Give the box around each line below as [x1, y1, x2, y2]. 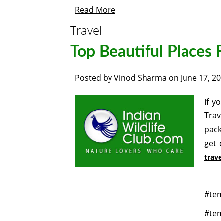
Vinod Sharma [114, 73, 167, 83]
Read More [75, 4, 115, 15]
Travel [70, 22, 102, 38]
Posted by [75, 73, 114, 83]
